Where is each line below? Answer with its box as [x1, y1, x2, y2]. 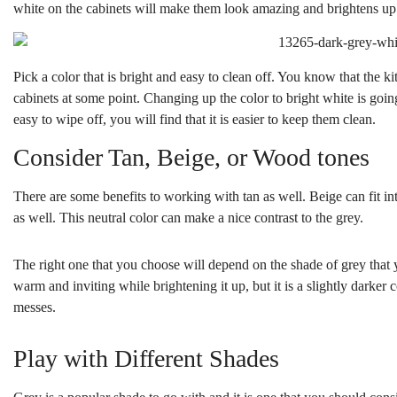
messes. [13, 299, 56, 315]
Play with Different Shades [13, 344, 279, 372]
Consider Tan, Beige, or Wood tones [13, 144, 370, 172]
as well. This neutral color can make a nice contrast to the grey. [13, 210, 363, 226]
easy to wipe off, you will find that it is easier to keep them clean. [13, 111, 376, 127]
